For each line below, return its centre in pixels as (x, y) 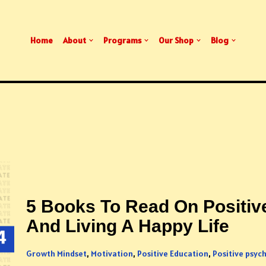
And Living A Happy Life (127, 226)
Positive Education (172, 253)
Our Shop (176, 40)
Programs (122, 40)
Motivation (112, 253)
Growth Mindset (56, 253)
